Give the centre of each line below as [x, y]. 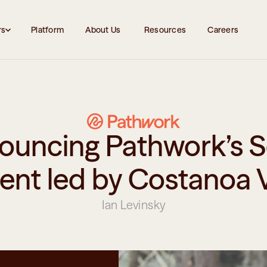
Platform [48, 30]
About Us [104, 30]
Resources [165, 30]
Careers [223, 30]
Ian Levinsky [133, 205]
